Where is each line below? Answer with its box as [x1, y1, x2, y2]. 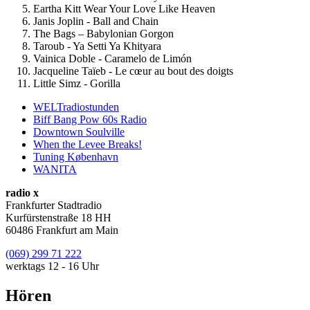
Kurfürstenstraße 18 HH [6, 211, 111, 224]
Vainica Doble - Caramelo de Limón [33, 52, 192, 64]
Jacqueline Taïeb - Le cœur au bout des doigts [33, 64, 233, 77]
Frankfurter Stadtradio [6, 199, 102, 211]
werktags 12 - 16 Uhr [6, 259, 99, 272]
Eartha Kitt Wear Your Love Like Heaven [33, 2, 215, 15]
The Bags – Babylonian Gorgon [33, 27, 174, 39]
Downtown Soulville [33, 125, 125, 138]
